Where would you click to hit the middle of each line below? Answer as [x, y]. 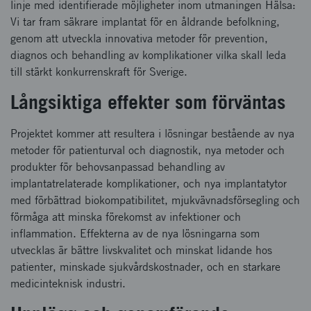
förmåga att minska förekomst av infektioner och [126, 217]
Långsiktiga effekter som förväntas [148, 102]
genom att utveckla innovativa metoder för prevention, [139, 39]
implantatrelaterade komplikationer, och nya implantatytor [149, 184]
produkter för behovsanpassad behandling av [118, 167]
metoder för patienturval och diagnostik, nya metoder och [148, 150]
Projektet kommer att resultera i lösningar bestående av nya [152, 134]
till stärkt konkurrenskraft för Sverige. [99, 72]
